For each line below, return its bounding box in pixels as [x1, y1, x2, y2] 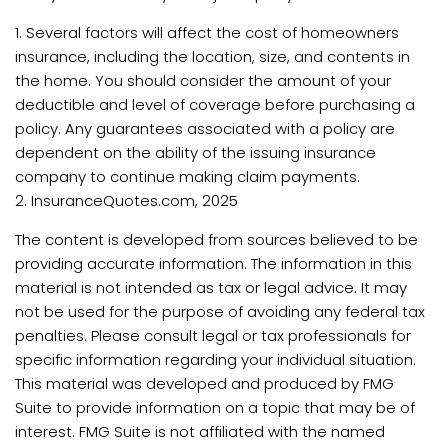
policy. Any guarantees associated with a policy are [15, 118, 395, 139]
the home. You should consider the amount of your [15, 70, 391, 91]
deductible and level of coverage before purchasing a [15, 94, 415, 115]
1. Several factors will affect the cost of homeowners [15, 22, 399, 43]
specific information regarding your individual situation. [15, 349, 416, 370]
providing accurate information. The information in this [15, 253, 412, 274]
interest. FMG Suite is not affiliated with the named [15, 421, 385, 442]
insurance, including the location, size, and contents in [15, 46, 410, 67]
